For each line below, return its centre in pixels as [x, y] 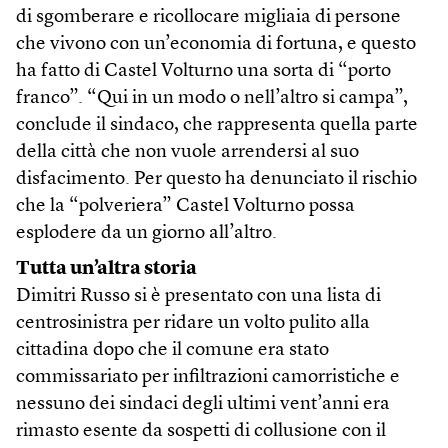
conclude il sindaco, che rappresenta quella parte [217, 126]
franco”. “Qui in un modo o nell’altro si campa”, [212, 99]
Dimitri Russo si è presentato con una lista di [198, 297]
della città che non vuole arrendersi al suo [187, 153]
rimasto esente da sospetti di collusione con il [201, 432]
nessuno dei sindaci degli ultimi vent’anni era [203, 405]
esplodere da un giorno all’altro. [146, 234]
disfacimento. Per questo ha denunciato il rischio [216, 180]
